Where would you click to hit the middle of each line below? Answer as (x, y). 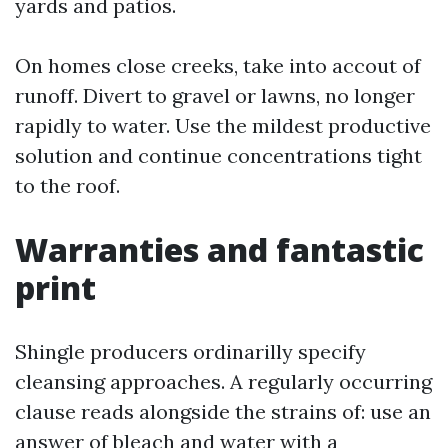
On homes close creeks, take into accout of (218, 65)
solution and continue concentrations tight (218, 155)
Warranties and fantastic (219, 249)
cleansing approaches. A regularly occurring (223, 381)
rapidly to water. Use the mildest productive (223, 125)
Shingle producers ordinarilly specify (190, 351)
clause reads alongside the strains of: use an (223, 411)
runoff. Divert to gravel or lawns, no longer (215, 95)
